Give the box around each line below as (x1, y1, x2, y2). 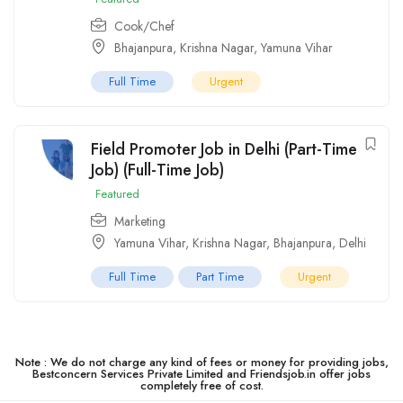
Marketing (114, 212, 166, 231)
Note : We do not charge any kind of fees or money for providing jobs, (14, 354, 389, 372)
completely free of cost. (139, 377, 264, 395)
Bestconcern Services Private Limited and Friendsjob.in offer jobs (32, 365, 371, 383)
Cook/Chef (114, 17, 175, 36)
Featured (95, 185, 139, 203)
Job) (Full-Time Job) (91, 158, 224, 183)
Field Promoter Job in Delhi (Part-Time (91, 138, 357, 162)
